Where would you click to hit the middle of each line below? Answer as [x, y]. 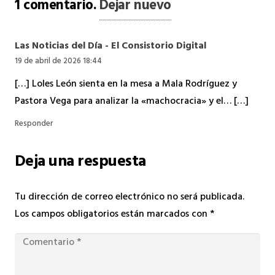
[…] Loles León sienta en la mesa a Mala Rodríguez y [126, 84]
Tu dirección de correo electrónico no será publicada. [130, 197]
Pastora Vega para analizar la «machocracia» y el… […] [132, 102]
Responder [34, 125]
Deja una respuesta [82, 163]
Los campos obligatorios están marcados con [112, 215]
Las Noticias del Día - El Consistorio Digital [110, 47]
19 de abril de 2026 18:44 [58, 62]
